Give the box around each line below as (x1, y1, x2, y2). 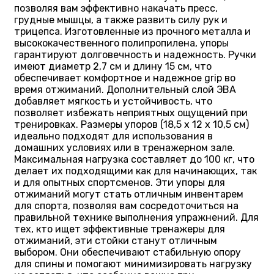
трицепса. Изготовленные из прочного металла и (14, 25, 251, 37)
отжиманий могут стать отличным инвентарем (14, 188, 243, 200)
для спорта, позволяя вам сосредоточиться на (14, 199, 239, 212)
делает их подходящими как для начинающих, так (14, 165, 257, 177)
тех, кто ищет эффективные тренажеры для (14, 223, 225, 235)
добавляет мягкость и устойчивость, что (14, 95, 212, 107)
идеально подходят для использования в (14, 130, 213, 142)
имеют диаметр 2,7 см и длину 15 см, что (14, 60, 212, 72)
